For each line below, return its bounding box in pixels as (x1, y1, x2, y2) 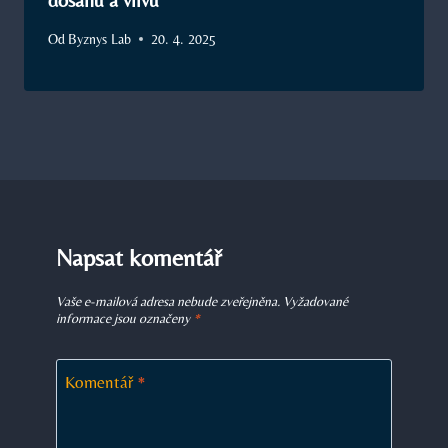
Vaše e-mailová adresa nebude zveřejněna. (56, 293, 280, 310)
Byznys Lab (68, 30, 132, 47)
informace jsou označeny (56, 310, 193, 327)
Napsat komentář (56, 243, 222, 271)
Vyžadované (283, 293, 348, 310)
